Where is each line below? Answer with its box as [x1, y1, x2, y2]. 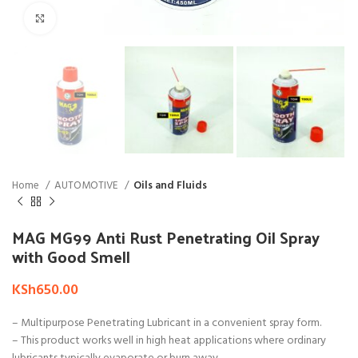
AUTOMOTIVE [54, 177, 121, 194]
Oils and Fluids [133, 177, 207, 194]
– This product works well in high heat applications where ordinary [12, 332, 326, 351]
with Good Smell [12, 242, 130, 272]
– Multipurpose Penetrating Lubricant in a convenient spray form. [12, 314, 321, 333]
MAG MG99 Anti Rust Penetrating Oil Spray [12, 223, 320, 253]
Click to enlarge [56, 9, 132, 26]
